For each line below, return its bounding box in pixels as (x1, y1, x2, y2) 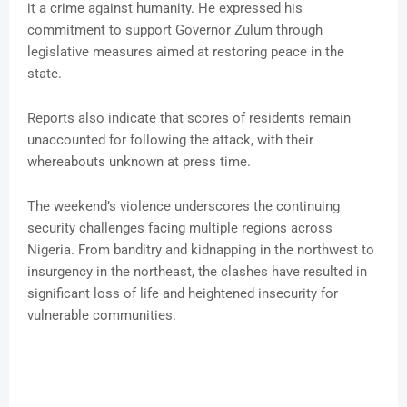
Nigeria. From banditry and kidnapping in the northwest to (27, 242, 374, 259)
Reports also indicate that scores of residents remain (27, 110, 351, 127)
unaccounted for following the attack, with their (27, 132, 313, 149)
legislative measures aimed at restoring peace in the (27, 44, 344, 61)
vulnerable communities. (27, 307, 176, 324)
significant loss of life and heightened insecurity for (27, 285, 338, 303)
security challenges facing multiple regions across (27, 220, 333, 237)
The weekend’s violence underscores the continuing (27, 198, 340, 215)
